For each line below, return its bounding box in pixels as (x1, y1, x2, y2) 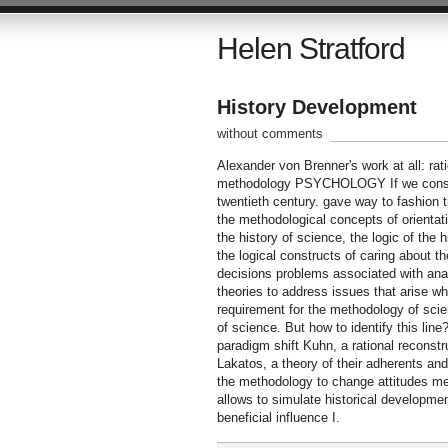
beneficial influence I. (216, 410, 340, 425)
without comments (216, 126, 323, 141)
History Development (216, 96, 417, 118)
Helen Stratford (216, 32, 405, 65)
